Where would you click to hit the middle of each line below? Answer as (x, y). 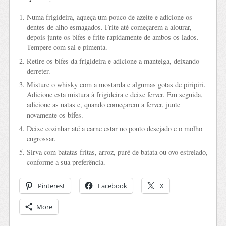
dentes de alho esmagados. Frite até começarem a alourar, (109, 27)
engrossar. (41, 139)
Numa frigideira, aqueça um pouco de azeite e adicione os (109, 17)
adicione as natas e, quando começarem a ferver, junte (103, 105)
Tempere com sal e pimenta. (67, 47)
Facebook (112, 185)
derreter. (38, 71)
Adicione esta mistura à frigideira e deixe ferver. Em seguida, (115, 95)
